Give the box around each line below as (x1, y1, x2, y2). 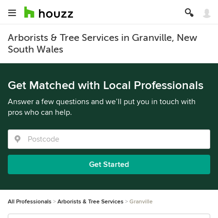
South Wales (8, 44, 63, 55)
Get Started (89, 160, 129, 169)
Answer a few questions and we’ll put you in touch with (8, 97, 196, 107)
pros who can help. (8, 108, 72, 117)
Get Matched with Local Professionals (8, 78, 203, 92)
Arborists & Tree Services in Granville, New (8, 32, 197, 43)
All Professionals (8, 198, 52, 205)
